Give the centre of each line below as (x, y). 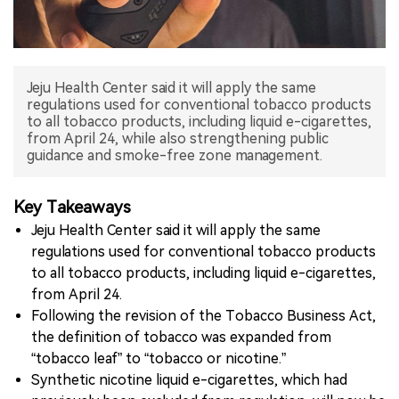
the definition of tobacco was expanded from (181, 338)
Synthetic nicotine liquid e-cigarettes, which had (189, 380)
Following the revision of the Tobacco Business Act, (204, 316)
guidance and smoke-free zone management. (175, 156)
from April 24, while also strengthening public (178, 139)
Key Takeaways (72, 208)
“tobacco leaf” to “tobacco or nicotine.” (159, 359)
